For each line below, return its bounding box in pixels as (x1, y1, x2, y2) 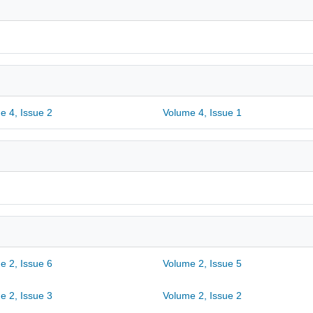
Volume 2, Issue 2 (162, 290, 242, 301)
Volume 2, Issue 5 (162, 258, 242, 269)
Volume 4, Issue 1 (162, 107, 242, 118)
